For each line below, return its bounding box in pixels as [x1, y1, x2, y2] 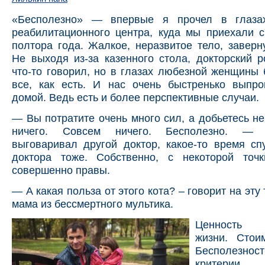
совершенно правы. [12, 163, 110, 176]
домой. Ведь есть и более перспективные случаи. [12, 91, 259, 104]
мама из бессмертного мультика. [12, 198, 173, 211]
